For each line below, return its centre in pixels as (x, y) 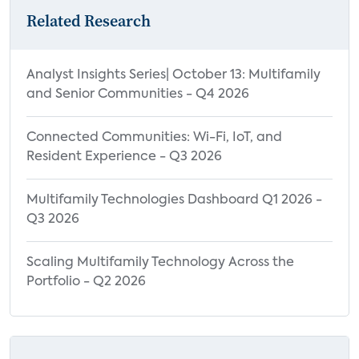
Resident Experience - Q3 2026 (124, 157)
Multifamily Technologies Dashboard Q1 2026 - (174, 201)
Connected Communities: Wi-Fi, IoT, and (154, 138)
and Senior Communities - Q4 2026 (138, 95)
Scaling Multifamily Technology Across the (160, 263)
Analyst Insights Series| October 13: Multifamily (173, 76)
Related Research (89, 21)
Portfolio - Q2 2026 (86, 282)
